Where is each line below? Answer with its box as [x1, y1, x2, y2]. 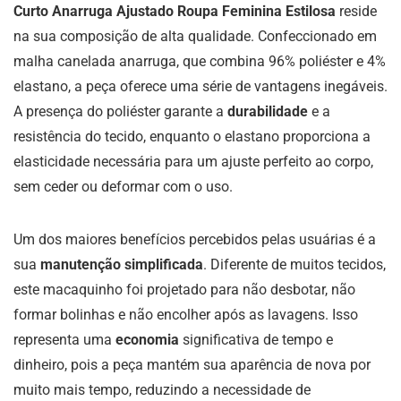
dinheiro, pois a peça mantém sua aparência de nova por [13, 356, 371, 373]
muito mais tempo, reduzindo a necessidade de [13, 381, 311, 398]
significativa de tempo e [179, 331, 333, 348]
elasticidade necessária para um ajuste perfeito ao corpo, [13, 153, 373, 170]
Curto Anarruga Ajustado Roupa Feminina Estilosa [13, 3, 336, 20]
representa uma [13, 331, 115, 348]
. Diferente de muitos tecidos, [203, 256, 386, 273]
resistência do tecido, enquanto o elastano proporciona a [13, 128, 371, 145]
